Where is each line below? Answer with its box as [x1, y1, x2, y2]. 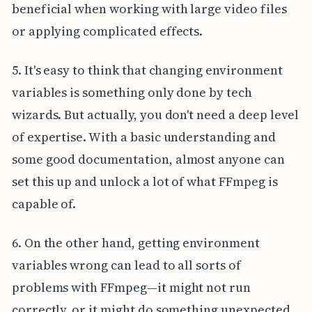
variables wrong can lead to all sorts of [11, 256, 241, 274]
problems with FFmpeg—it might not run [11, 278, 251, 296]
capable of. [11, 194, 77, 212]
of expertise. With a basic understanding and [11, 127, 276, 146]
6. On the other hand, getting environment [11, 233, 260, 251]
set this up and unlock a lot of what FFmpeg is [11, 172, 278, 190]
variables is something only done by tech [11, 83, 252, 101]
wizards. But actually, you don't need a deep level [11, 105, 299, 123]
